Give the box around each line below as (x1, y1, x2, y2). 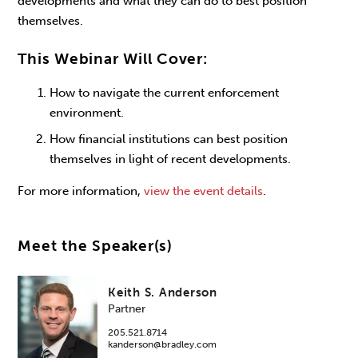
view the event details (144, 183, 264, 198)
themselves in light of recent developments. (50, 151, 292, 166)
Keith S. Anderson (108, 284, 217, 300)
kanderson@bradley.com (108, 338, 217, 350)
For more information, (18, 183, 145, 198)
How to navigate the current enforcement (50, 85, 280, 100)
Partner (108, 301, 146, 316)
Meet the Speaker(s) (18, 237, 173, 256)
